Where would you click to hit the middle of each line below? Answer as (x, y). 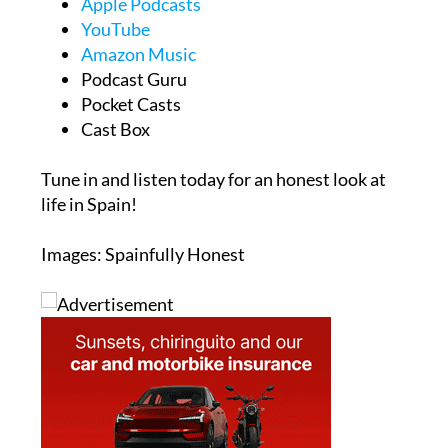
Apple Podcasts (140, 40)
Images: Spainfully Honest (142, 290)
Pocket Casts (130, 140)
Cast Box (115, 165)
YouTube (115, 65)
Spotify (109, 15)
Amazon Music (138, 90)
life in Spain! (88, 240)
